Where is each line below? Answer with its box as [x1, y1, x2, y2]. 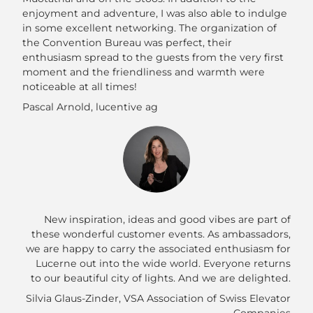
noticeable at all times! [22, 80, 137, 94]
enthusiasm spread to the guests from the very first [22, 51, 284, 64]
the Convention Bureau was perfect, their [22, 36, 232, 50]
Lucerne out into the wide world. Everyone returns [35, 257, 291, 270]
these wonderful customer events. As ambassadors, [31, 228, 291, 241]
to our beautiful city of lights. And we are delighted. [30, 272, 291, 285]
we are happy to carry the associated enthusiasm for [25, 242, 291, 256]
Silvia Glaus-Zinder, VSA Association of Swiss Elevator [25, 292, 291, 305]
